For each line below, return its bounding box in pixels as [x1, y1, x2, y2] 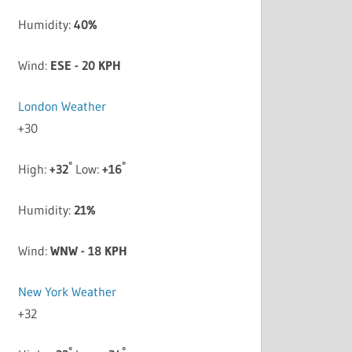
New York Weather [18, 284, 117, 300]
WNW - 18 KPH [50, 243, 128, 259]
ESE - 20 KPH [50, 57, 122, 74]
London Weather [18, 98, 107, 115]
